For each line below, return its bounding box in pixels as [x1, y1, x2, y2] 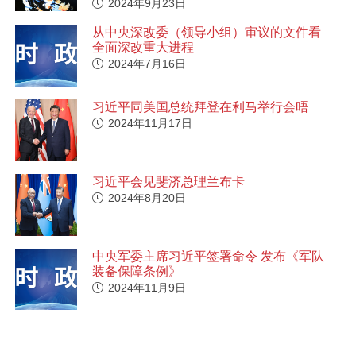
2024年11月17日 [107, 116, 192, 130]
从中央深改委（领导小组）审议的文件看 [91, 25, 321, 39]
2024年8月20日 [107, 191, 186, 204]
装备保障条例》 [91, 264, 181, 278]
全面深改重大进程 [91, 40, 194, 54]
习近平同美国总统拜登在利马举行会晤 [91, 99, 308, 114]
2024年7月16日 [107, 56, 186, 70]
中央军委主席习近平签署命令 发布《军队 [91, 249, 324, 263]
